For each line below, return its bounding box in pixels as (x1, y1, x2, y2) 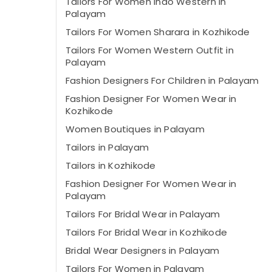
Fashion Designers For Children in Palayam (66, 74, 259, 87)
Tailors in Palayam (66, 141, 149, 154)
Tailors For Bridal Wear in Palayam (66, 208, 220, 220)
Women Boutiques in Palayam (66, 123, 205, 135)
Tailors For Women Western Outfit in (66, 44, 234, 56)
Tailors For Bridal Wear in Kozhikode (66, 226, 228, 239)
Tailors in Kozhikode (66, 159, 156, 172)
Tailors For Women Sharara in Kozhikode (66, 25, 250, 38)
